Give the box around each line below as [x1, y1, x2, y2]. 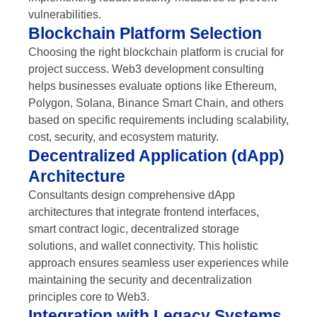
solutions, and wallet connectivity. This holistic [28, 239, 258, 252]
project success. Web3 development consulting [28, 62, 264, 75]
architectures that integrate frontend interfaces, [28, 205, 259, 218]
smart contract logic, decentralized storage [28, 222, 239, 235]
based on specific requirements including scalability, [28, 113, 289, 126]
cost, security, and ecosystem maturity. [28, 130, 219, 143]
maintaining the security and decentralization [28, 273, 252, 286]
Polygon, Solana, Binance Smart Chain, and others [28, 96, 284, 109]
